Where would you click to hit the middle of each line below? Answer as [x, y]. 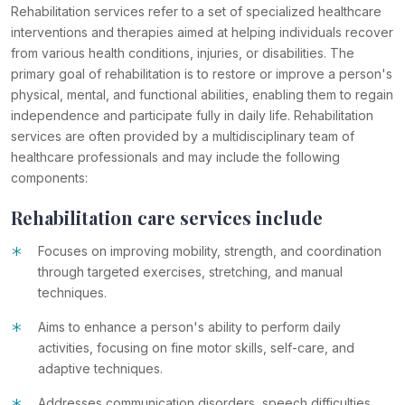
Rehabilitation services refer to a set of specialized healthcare [196, 11]
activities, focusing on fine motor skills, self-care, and [196, 347]
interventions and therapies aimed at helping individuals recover [202, 32]
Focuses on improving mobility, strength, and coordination [210, 250]
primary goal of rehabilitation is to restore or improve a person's [202, 73]
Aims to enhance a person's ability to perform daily [189, 326]
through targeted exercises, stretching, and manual [190, 271]
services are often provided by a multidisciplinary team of [183, 136]
